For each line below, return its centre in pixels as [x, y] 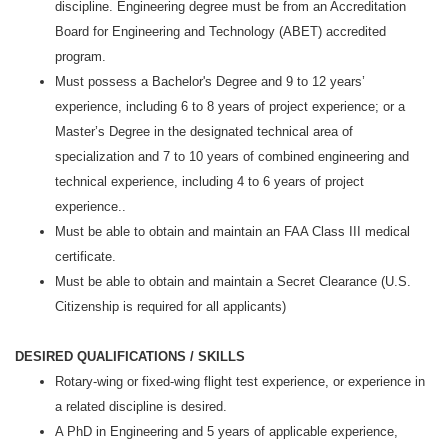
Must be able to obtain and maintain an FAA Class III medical [232, 231]
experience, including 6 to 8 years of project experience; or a [230, 106]
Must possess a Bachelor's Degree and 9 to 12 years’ [210, 81]
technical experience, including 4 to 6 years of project [209, 181]
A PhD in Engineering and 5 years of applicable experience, [226, 431]
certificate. [85, 256]
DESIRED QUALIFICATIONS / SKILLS [130, 356]
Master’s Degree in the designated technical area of [204, 131]
